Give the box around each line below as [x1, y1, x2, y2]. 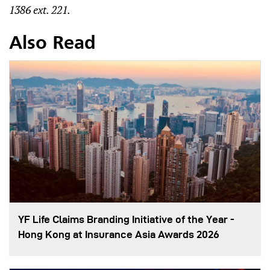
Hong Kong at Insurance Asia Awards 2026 [18, 229, 219, 240]
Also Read [9, 35, 96, 54]
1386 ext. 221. [9, 2, 72, 17]
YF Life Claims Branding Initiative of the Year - [18, 214, 234, 225]
